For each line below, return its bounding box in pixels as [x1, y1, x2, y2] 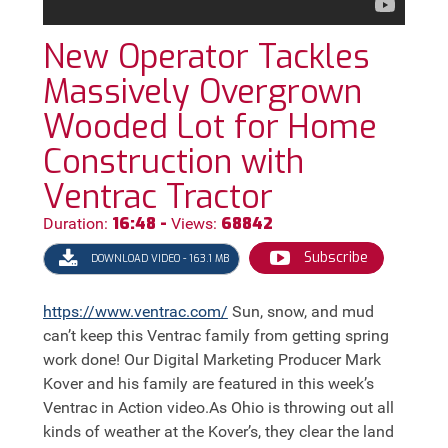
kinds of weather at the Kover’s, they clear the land [42, 422, 394, 442]
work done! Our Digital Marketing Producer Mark [42, 350, 381, 370]
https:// [42, 302, 95, 322]
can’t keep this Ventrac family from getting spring [42, 326, 389, 346]
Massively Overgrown [42, 69, 362, 114]
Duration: [42, 213, 108, 233]
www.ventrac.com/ [94, 302, 228, 322]
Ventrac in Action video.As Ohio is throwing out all [42, 398, 394, 418]
